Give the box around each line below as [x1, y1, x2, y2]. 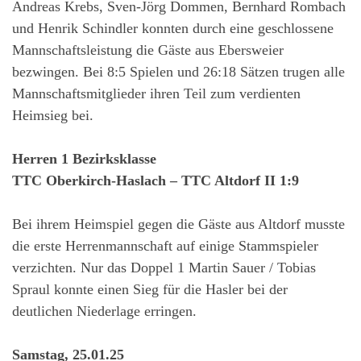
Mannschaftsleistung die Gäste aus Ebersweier [12, 42, 284, 59]
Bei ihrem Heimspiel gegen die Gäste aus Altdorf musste [12, 216, 345, 233]
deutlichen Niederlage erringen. [12, 303, 197, 320]
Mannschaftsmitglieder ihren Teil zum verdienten [12, 85, 301, 102]
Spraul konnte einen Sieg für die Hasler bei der [12, 281, 288, 298]
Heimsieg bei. [12, 107, 93, 124]
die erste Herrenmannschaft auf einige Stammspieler [12, 238, 318, 255]
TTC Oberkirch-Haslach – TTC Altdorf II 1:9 [12, 172, 299, 189]
